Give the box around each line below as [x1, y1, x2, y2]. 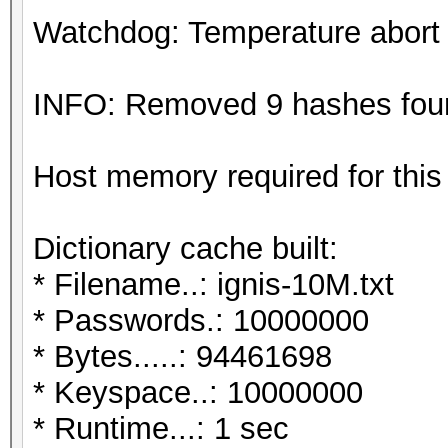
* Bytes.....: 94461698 [33, 339, 332, 374]
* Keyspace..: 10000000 [33, 375, 363, 410]
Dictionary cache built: [33, 231, 338, 266]
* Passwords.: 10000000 [33, 303, 369, 338]
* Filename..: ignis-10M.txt [33, 267, 394, 302]
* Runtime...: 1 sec [33, 411, 289, 446]
